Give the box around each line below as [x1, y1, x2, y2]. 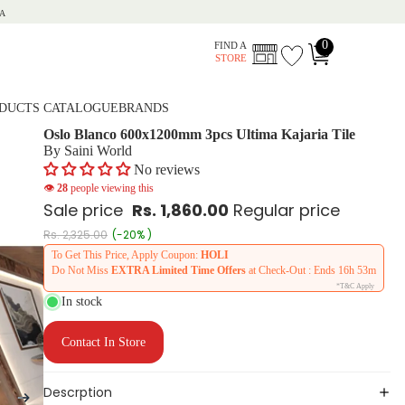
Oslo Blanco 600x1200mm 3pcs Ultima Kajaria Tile [43, 127, 355, 143]
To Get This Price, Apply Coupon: [52, 249, 201, 262]
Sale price [43, 199, 127, 222]
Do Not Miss [52, 264, 111, 278]
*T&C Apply [336, 282, 374, 291]
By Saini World [43, 143, 132, 159]
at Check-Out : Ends [246, 264, 338, 278]
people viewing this [68, 182, 154, 195]
